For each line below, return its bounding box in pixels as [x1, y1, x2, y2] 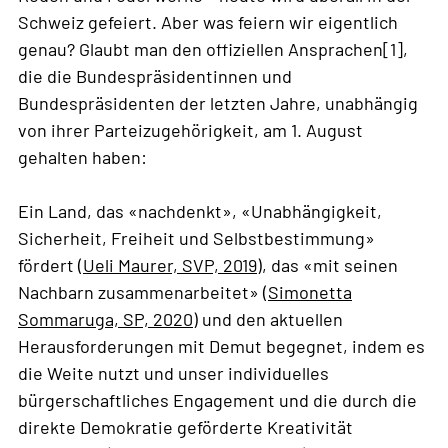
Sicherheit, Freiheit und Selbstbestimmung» [18, 227, 375, 250]
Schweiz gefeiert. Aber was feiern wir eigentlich [18, 11, 398, 34]
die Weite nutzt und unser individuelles [18, 362, 329, 385]
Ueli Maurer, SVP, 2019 [83, 254, 257, 277]
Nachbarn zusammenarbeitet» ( [18, 281, 268, 304]
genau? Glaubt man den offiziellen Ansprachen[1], [18, 38, 408, 61]
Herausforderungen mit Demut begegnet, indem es [18, 335, 425, 358]
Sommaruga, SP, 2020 [18, 308, 193, 331]
